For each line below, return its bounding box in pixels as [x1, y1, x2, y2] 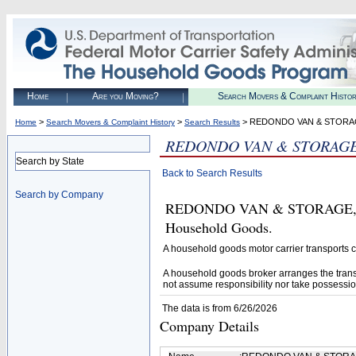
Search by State [16, 156, 84, 167]
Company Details [160, 316, 259, 335]
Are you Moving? [91, 91, 159, 102]
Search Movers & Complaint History [46, 118, 175, 126]
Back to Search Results [162, 168, 262, 179]
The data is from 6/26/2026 [162, 303, 277, 314]
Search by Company [15, 189, 103, 200]
